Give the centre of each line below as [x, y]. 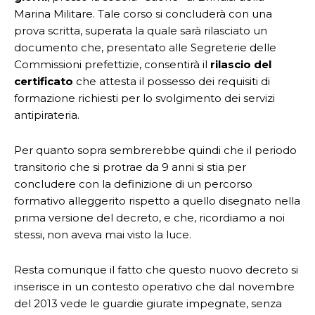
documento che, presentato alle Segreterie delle [145, 47]
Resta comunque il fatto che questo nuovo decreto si [156, 270]
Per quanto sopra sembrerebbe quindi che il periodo [155, 150]
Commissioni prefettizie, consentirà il [112, 64]
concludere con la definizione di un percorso [133, 184]
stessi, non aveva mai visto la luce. [103, 234]
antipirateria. [47, 115]
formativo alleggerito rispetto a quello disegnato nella [157, 201]
